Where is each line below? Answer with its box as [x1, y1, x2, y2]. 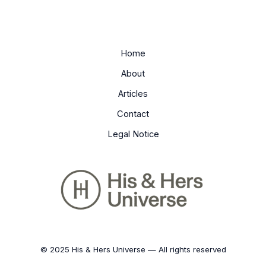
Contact [117, 108, 149, 119]
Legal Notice [107, 128, 159, 140]
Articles [118, 88, 148, 99]
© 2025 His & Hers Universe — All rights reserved [40, 244, 226, 254]
